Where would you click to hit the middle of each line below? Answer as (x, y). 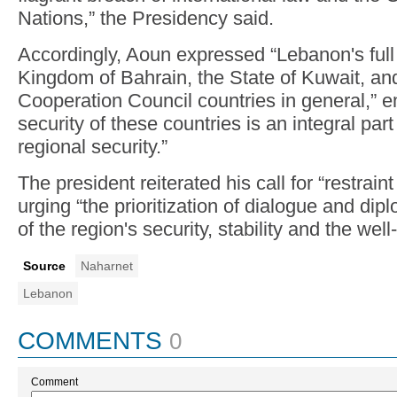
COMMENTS (90, 341)
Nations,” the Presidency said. (146, 18)
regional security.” (93, 147)
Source (44, 266)
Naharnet (107, 266)
